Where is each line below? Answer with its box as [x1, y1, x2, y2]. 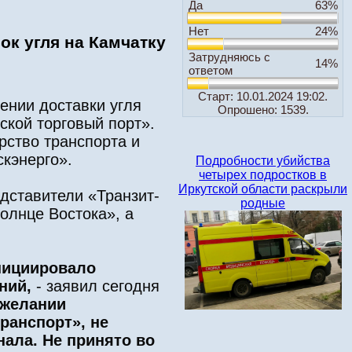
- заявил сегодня [36, 277, 159, 295]
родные [240, 196, 285, 210]
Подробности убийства [196, 154, 330, 167]
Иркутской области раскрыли [178, 182, 347, 196]
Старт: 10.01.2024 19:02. [198, 90, 328, 103]
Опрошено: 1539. [217, 103, 309, 116]
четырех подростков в [199, 168, 327, 181]
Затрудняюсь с [188, 50, 270, 64]
